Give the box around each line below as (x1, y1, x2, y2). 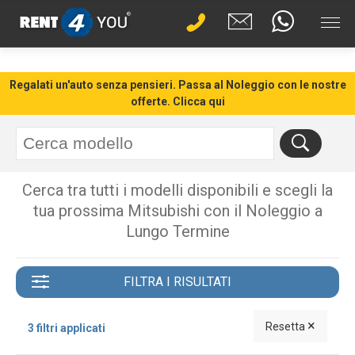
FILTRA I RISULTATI (124, 274, 231, 289)
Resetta (265, 320, 307, 333)
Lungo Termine (125, 222, 230, 241)
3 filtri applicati (28, 322, 105, 334)
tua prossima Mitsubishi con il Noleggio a (32, 201, 323, 220)
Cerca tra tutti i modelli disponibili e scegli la (22, 181, 333, 200)
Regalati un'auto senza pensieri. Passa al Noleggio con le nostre (9, 78, 346, 91)
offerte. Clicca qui (130, 95, 225, 108)
